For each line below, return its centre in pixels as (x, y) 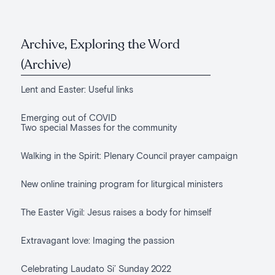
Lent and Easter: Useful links (78, 89)
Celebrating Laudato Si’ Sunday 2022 (96, 268)
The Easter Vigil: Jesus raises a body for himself (116, 212)
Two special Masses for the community (99, 127)
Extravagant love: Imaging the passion (97, 240)
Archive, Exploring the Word (100, 45)
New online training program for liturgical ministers (122, 184)
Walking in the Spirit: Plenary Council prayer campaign (129, 155)
